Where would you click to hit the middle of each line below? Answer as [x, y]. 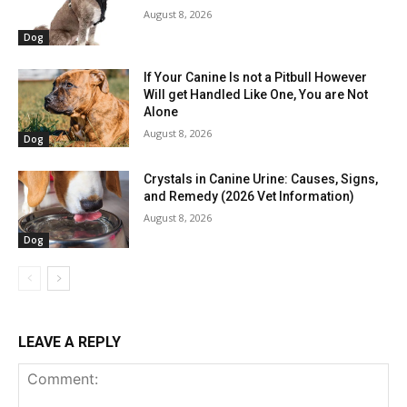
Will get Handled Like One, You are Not [256, 95]
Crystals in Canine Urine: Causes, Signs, [261, 179]
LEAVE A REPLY [69, 342]
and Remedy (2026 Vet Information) [249, 196]
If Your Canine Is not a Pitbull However [256, 78]
